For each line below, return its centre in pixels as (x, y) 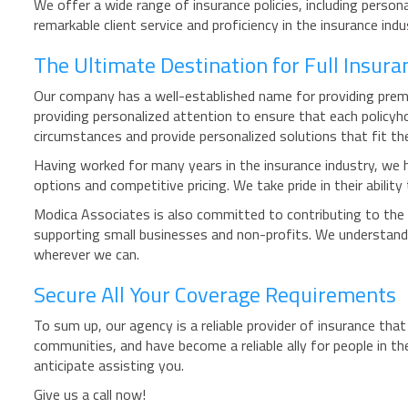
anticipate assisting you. (109, 365)
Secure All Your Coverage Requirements (215, 294)
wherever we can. (87, 254)
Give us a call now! (90, 394)
